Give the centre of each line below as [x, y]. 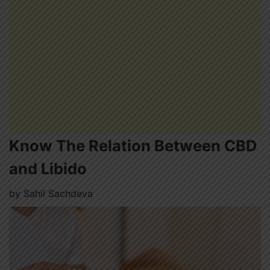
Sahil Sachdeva [58, 193]
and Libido [48, 168]
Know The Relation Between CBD [133, 146]
